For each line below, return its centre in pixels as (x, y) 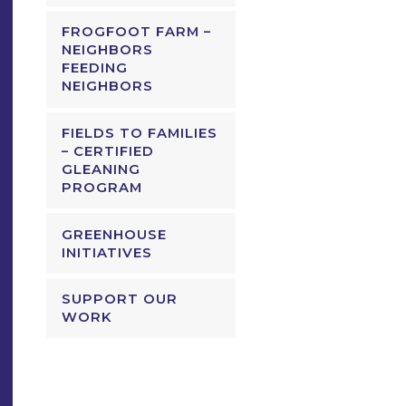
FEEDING (95, 68)
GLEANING (101, 169)
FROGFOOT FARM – (137, 32)
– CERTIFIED (108, 151)
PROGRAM (102, 187)
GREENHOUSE (115, 234)
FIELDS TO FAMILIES (140, 133)
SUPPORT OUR (120, 300)
